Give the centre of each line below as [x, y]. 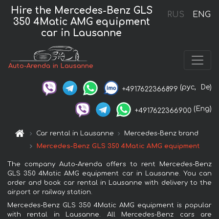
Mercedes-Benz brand [162, 133]
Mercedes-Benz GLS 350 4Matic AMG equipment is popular [109, 205]
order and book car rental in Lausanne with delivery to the [109, 183]
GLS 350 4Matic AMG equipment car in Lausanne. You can [109, 173]
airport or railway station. [50, 192]
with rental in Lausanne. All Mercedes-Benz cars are [109, 214]
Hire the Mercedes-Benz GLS [81, 10]
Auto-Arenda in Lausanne [51, 66]
